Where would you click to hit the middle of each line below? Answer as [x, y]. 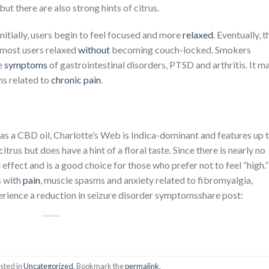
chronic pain [76, 80]
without [95, 50]
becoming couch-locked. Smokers [181, 50]
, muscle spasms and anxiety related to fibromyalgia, [147, 180]
